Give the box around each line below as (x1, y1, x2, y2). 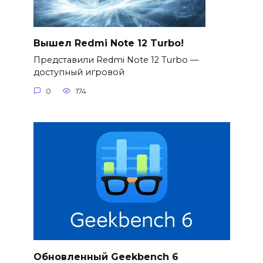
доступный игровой (33, 67, 124, 78)
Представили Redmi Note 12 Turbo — (33, 55, 198, 66)
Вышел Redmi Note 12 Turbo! (33, 37, 184, 49)
